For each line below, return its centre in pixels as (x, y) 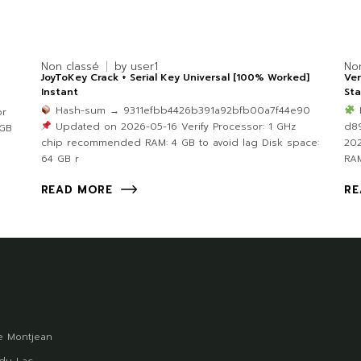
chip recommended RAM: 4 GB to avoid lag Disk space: (180, 143)
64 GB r (60, 159)
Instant (59, 92)
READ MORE (77, 190)
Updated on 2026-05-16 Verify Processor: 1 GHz (174, 127)
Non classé (70, 67)
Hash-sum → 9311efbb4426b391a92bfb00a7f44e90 (181, 111)
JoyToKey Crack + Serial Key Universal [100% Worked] (175, 78)
